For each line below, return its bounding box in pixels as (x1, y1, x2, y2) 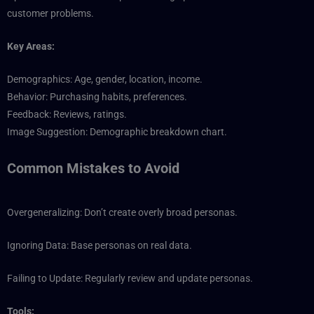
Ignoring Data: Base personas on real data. (7, 240, 192, 252)
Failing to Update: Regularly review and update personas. (7, 273, 253, 285)
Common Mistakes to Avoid (7, 160, 179, 177)
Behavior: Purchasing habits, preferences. (7, 90, 187, 102)
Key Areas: (7, 40, 55, 52)
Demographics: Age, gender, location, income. (7, 73, 203, 85)
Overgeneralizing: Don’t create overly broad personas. (7, 207, 238, 219)
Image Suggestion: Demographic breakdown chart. (7, 125, 227, 137)
